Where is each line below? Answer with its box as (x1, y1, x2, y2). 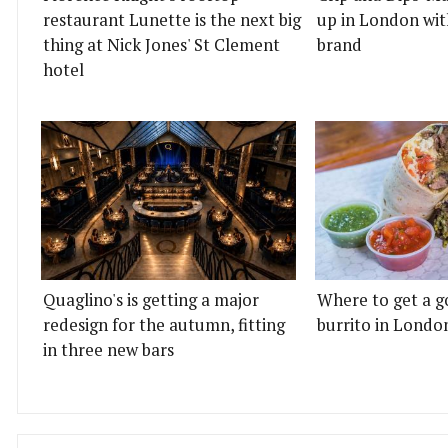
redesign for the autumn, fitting (43, 314, 285, 337)
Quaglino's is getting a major (43, 289, 259, 312)
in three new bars (43, 339, 174, 362)
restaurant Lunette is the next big (43, 8, 301, 31)
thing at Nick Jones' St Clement (43, 33, 280, 56)
